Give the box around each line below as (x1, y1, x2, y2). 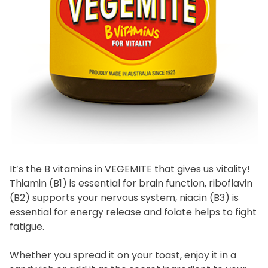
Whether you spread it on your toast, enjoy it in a (10, 248, 236, 262)
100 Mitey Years (94, 25, 174, 39)
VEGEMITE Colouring (81, 75, 187, 90)
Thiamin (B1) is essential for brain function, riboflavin (10, 176, 252, 190)
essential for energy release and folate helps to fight (10, 205, 257, 219)
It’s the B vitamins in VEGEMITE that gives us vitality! (10, 162, 250, 176)
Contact (112, 125, 156, 140)
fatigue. (10, 219, 44, 233)
